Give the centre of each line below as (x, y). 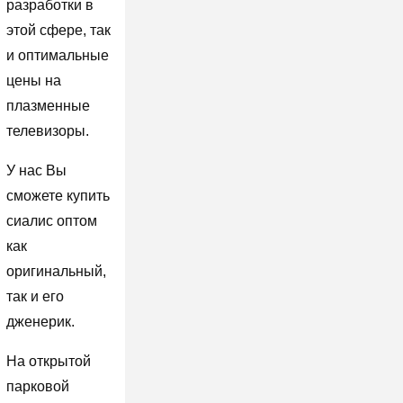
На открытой (48, 361)
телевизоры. (47, 130)
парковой (37, 386)
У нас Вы (36, 170)
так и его (35, 296)
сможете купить (58, 195)
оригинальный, (56, 271)
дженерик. (40, 321)
